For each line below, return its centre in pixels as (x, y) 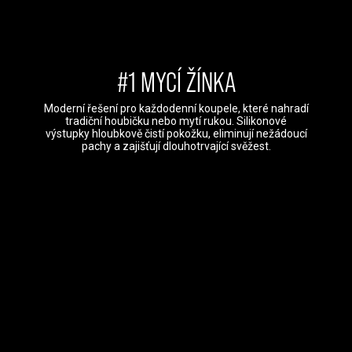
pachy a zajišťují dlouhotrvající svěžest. (176, 147)
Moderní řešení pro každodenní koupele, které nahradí (176, 109)
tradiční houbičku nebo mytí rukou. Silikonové (176, 121)
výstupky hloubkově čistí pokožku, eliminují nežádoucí (176, 134)
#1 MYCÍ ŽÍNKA (176, 82)
